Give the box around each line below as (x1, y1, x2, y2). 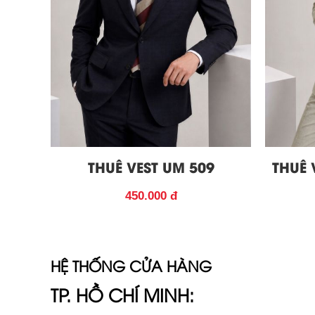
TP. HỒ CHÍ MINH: (51, 282, 194, 307)
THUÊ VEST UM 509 (87, 156, 214, 176)
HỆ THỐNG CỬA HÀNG (51, 255, 212, 276)
